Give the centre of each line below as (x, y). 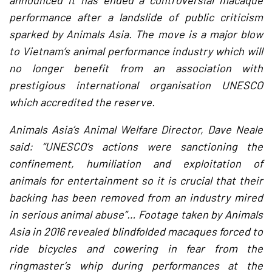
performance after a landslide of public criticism (136, 17)
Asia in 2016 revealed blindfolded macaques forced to (136, 231)
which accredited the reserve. (82, 102)
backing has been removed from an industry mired (136, 197)
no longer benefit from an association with (136, 68)
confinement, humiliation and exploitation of (136, 163)
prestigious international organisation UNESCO (136, 85)
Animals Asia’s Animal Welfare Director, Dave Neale (136, 129)
